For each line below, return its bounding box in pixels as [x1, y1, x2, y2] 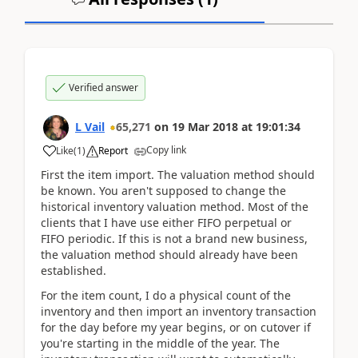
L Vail [75, 119, 105, 134]
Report [98, 144, 128, 157]
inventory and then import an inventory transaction [41, 303, 316, 319]
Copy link [146, 143, 186, 157]
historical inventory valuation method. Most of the [41, 199, 308, 214]
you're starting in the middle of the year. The [41, 335, 280, 351]
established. [41, 263, 106, 278]
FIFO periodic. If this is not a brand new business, [41, 231, 308, 246]
